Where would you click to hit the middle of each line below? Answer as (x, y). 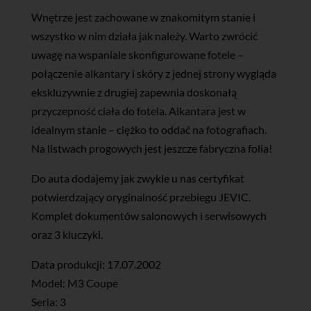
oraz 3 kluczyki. (67, 234)
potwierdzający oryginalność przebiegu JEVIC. (141, 196)
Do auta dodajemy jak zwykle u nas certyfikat (137, 178)
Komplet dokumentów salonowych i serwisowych (149, 215)
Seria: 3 (48, 301)
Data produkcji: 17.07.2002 (96, 264)
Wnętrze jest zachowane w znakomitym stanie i (143, 17)
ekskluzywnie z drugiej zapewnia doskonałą (134, 92)
